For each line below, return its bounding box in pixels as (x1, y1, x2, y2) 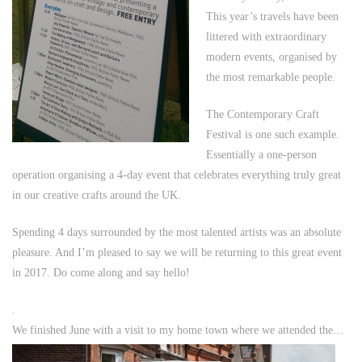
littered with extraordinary (206, 31, 326, 44)
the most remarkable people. (206, 71, 335, 84)
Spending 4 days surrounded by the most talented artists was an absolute (12, 226, 341, 239)
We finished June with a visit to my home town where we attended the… (12, 324, 344, 337)
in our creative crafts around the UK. (12, 189, 181, 202)
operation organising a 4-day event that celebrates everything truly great (12, 169, 341, 182)
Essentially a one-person (206, 149, 317, 162)
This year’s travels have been (206, 11, 339, 23)
